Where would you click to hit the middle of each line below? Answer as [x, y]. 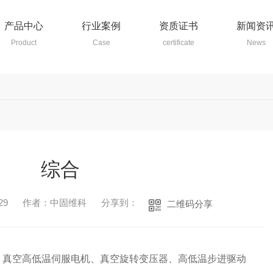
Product [24, 43]
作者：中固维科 [54, 203]
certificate [179, 43]
